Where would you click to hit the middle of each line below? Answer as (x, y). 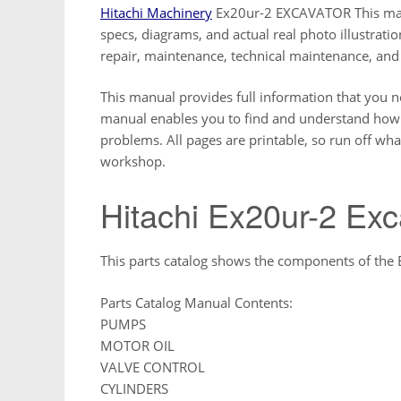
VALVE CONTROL (153, 367)
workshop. (133, 162)
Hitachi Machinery (156, 12)
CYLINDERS (134, 388)
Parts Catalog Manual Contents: (196, 302)
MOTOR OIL (137, 345)
